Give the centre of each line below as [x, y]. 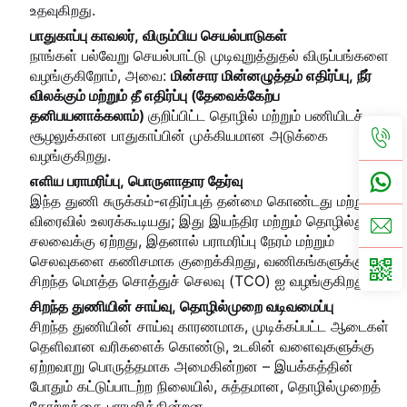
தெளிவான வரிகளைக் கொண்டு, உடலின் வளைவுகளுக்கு [202, 347]
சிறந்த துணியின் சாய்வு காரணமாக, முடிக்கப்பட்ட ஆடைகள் [209, 327]
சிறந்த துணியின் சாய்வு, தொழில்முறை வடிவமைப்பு [182, 307]
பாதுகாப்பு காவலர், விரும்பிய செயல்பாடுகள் [159, 36]
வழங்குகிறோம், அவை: [100, 76]
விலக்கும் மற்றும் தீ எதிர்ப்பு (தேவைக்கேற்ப [155, 96]
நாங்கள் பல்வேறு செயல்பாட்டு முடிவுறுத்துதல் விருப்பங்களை [209, 56]
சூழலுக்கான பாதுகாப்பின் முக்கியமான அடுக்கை [179, 136]
